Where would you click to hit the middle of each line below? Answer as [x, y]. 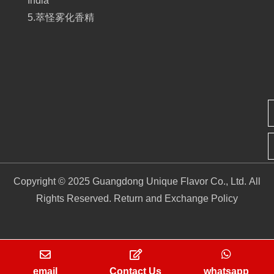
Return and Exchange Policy [176, 199]
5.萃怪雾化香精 [61, 18]
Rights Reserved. [75, 199]
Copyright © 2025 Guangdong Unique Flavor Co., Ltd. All [137, 182]
